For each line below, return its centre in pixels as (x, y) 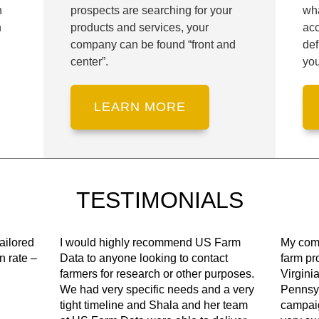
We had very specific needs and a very (157, 289)
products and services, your (139, 27)
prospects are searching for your (151, 10)
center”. (89, 61)
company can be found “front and (153, 44)
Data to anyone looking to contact (144, 258)
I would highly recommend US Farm (151, 242)
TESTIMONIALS (159, 200)
